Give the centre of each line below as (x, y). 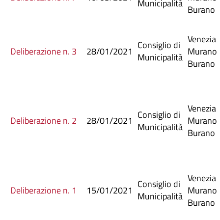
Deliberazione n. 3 (43, 51)
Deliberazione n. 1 (43, 190)
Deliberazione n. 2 (43, 120)
